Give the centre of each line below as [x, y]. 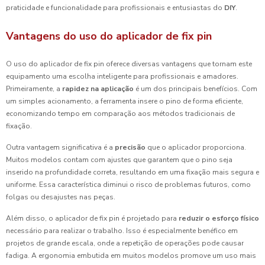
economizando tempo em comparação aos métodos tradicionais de [120, 114]
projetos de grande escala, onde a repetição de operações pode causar [125, 243]
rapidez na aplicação [98, 89]
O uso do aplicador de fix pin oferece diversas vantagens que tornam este [129, 64]
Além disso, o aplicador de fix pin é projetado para [92, 219]
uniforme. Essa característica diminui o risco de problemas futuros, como [128, 185]
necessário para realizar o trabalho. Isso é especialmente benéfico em [122, 231]
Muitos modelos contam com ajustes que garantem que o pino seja [119, 160]
